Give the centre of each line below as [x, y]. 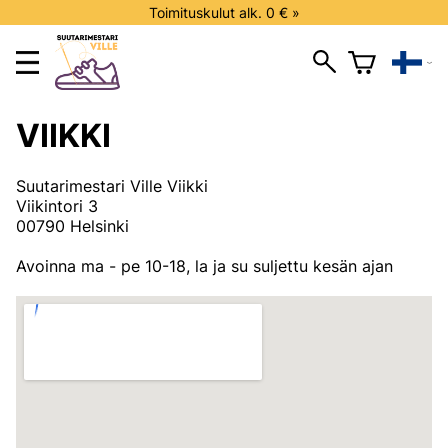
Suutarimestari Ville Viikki [112, 186]
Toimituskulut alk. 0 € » [224, 12]
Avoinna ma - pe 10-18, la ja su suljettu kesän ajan [204, 266]
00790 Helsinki [72, 226]
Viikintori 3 [57, 206]
